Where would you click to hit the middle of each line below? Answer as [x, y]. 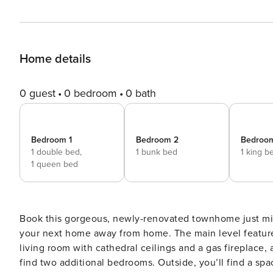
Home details [55, 59]
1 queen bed [55, 164]
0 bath [141, 93]
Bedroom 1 [51, 140]
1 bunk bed [157, 152]
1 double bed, [56, 152]
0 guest [37, 93]
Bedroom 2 [157, 140]
